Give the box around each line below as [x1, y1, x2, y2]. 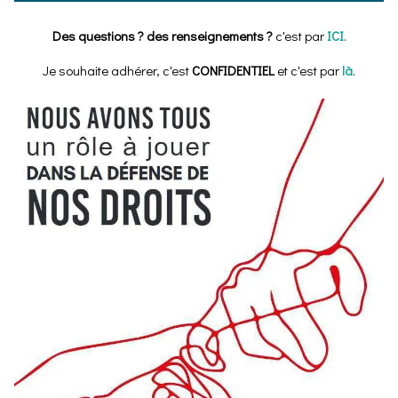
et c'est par [275, 61, 342, 80]
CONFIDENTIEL [192, 61, 275, 80]
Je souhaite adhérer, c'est [43, 61, 192, 80]
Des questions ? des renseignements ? [52, 27, 275, 45]
